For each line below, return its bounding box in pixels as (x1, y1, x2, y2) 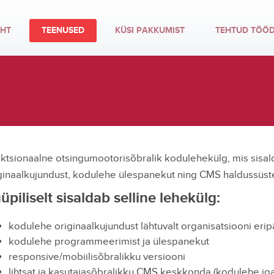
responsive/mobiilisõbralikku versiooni (8, 251, 185, 263)
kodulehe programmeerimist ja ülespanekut (8, 235, 209, 248)
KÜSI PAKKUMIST (114, 25, 185, 35)
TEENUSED (41, 25, 84, 35)
